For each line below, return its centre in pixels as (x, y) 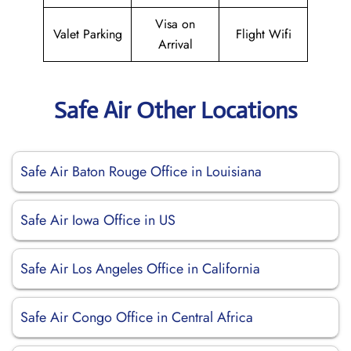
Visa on (175, 24)
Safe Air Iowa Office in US (100, 220)
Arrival (175, 44)
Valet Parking (87, 34)
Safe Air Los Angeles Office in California (140, 269)
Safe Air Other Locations (175, 110)
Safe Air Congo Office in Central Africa (137, 317)
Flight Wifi (263, 34)
